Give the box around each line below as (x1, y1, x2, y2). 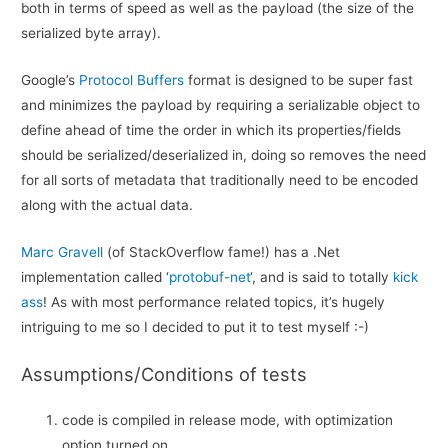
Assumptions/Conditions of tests (21, 363, 308, 386)
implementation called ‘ (21, 268, 170, 285)
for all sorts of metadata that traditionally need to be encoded (21, 171, 419, 188)
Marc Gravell (21, 243, 104, 260)
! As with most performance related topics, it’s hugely (43, 293, 386, 310)
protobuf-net (169, 268, 251, 285)
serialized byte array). (21, 24, 162, 41)
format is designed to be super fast (184, 71, 414, 88)
